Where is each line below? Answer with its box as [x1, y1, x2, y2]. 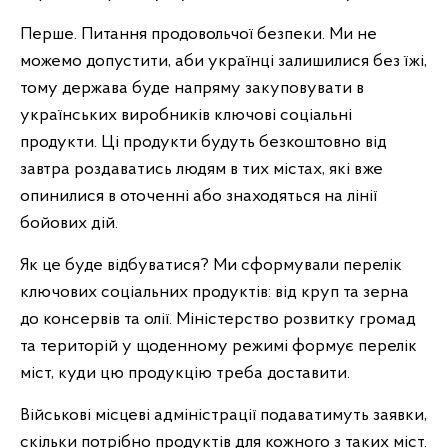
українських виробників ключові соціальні [20, 106, 352, 125]
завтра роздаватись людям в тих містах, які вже [20, 160, 383, 179]
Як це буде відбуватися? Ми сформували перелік [20, 256, 402, 275]
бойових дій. [20, 214, 118, 233]
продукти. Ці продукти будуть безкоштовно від [20, 133, 387, 152]
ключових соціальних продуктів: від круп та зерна [20, 283, 409, 302]
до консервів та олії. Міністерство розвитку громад [20, 310, 416, 329]
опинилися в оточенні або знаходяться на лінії [20, 187, 377, 206]
